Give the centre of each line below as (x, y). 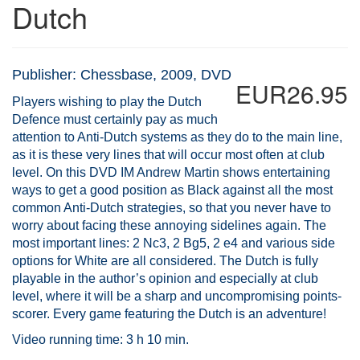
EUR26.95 (292, 94)
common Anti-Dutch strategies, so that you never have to (172, 208)
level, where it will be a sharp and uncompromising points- (177, 296)
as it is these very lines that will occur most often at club (168, 155)
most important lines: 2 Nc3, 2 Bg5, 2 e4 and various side (174, 243)
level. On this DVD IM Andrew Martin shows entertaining (171, 172)
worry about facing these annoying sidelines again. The (169, 225)
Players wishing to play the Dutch (107, 102)
